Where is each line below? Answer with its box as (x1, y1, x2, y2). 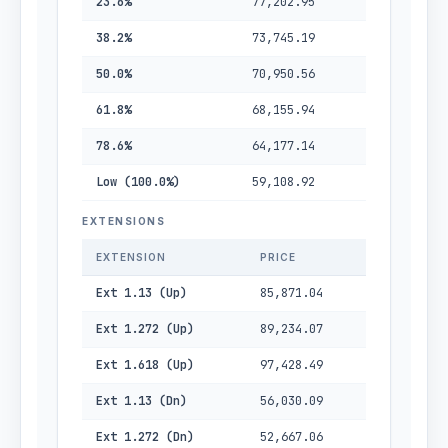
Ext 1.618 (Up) (96, 357, 194, 373)
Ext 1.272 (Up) (96, 321, 194, 337)
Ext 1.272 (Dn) (96, 429, 194, 445)
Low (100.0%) (96, 174, 180, 190)
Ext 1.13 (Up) (96, 285, 187, 301)
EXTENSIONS (82, 215, 165, 227)
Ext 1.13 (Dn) (96, 393, 187, 409)
